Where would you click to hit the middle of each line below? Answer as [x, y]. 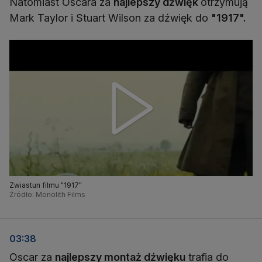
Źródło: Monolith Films [47, 195]
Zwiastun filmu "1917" [46, 185]
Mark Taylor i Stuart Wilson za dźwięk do [110, 18]
